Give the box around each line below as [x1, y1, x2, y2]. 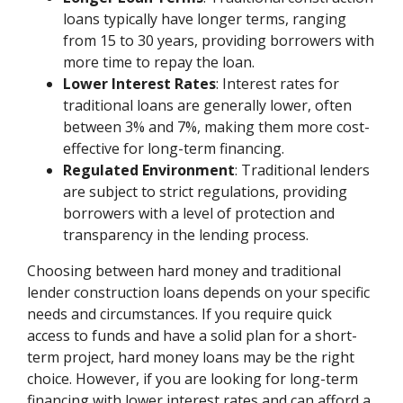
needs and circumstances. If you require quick [27, 304, 333, 325]
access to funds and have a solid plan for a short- [27, 326, 358, 346]
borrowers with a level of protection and [63, 203, 336, 224]
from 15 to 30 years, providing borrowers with [63, 31, 375, 51]
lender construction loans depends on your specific [27, 282, 371, 303]
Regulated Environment [63, 160, 236, 181]
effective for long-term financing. [63, 139, 285, 159]
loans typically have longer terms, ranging [63, 9, 347, 30]
